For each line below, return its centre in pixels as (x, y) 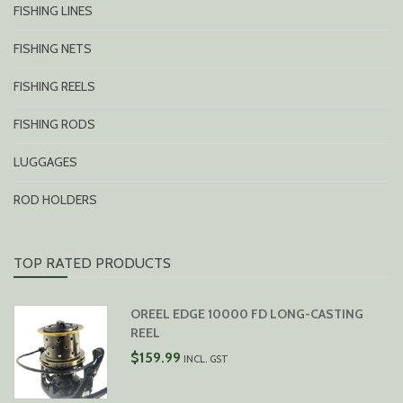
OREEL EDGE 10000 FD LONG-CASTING (246, 314)
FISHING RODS (54, 125)
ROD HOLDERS (55, 200)
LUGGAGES (45, 162)
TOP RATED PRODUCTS (92, 264)
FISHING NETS (53, 49)
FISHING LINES (53, 11)
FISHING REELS (54, 87)
